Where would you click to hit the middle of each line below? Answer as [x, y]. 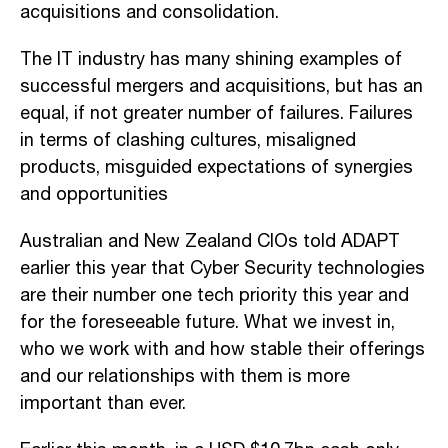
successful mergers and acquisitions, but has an [221, 86]
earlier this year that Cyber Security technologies [222, 268]
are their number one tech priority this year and [214, 295]
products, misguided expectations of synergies [216, 167]
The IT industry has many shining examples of [211, 59]
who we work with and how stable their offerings [222, 349]
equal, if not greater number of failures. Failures [216, 113]
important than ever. [103, 403]
